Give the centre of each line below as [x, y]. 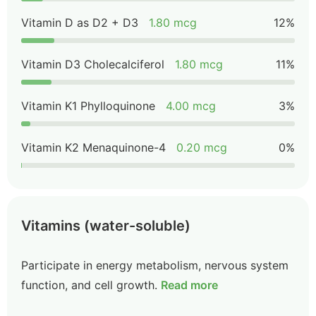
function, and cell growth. [89, 285]
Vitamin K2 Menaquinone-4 [93, 147]
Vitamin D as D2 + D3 [80, 23]
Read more [189, 285]
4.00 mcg [191, 106]
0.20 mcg [202, 147]
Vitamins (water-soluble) [106, 226]
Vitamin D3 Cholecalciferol [93, 64]
